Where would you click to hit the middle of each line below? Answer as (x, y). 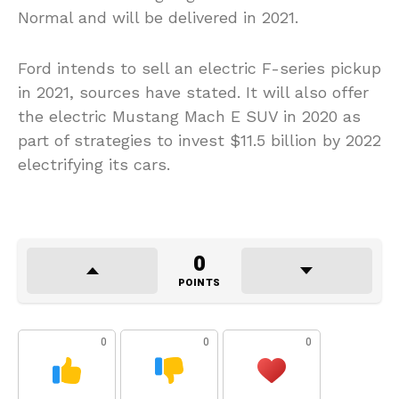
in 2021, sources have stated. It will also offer (193, 92)
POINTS (199, 282)
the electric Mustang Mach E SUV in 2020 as (189, 116)
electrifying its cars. (94, 164)
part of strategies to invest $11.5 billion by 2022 (199, 140)
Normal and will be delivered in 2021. (158, 17)
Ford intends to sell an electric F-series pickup (199, 68)
